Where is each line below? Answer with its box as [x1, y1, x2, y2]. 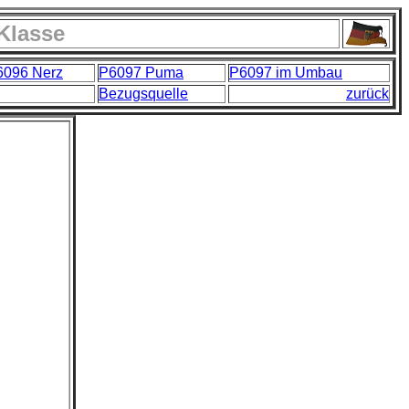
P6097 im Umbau [229, 65, 342, 80]
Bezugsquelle [99, 86, 188, 101]
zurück [346, 86, 389, 101]
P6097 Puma [99, 65, 184, 80]
